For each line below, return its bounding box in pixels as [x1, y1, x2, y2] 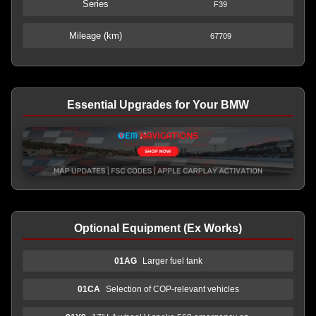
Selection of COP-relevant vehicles [105, 284, 239, 294]
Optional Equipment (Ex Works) [74, 221, 242, 234]
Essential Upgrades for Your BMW [67, 99, 249, 111]
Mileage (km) [69, 30, 122, 41]
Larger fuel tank [142, 255, 202, 266]
